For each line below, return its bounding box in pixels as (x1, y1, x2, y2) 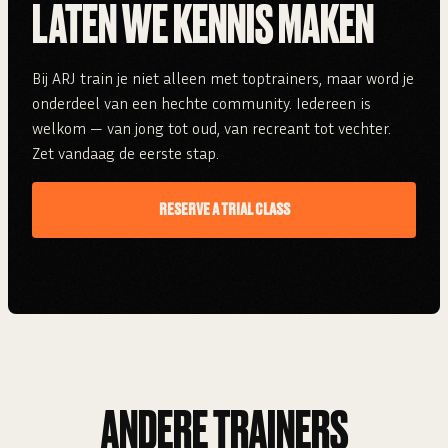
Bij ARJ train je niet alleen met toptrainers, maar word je (32, 68, 414, 89)
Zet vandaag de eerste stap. (32, 143, 219, 164)
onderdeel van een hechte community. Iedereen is (32, 93, 371, 114)
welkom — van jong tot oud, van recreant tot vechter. (32, 118, 391, 139)
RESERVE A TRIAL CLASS (158, 202, 290, 219)
